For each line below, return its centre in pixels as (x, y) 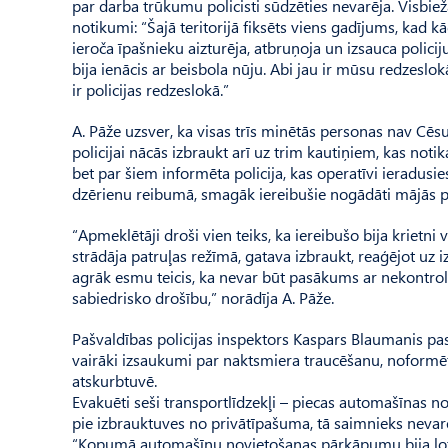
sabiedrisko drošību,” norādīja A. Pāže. (203, 297)
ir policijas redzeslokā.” (150, 89)
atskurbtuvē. (114, 380)
